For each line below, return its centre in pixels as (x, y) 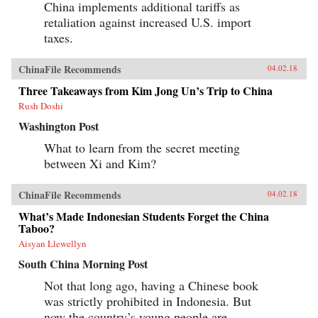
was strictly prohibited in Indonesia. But (148, 301)
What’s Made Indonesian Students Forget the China (144, 216)
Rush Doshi (41, 105)
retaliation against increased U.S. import (148, 22)
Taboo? (37, 228)
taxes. (59, 37)
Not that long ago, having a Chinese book (151, 285)
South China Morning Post (83, 263)
